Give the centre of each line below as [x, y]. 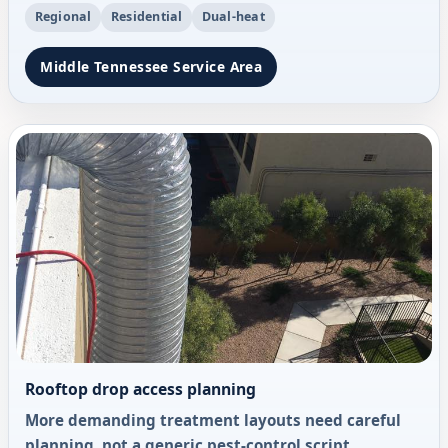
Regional [63, 17]
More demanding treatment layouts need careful [213, 419]
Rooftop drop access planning [140, 388]
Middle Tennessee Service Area [151, 66]
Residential [146, 17]
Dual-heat [233, 17]
